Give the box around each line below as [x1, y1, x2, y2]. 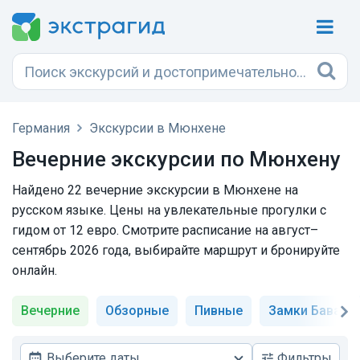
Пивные [194, 303, 243, 318]
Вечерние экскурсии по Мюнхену [12, 147, 341, 171]
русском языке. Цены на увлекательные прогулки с [12, 202, 326, 218]
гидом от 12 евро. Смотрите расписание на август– [12, 223, 318, 238]
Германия [12, 121, 70, 136]
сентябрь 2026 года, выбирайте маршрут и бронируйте [12, 243, 340, 258]
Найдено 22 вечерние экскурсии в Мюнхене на [12, 182, 298, 198]
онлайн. [12, 263, 57, 278]
